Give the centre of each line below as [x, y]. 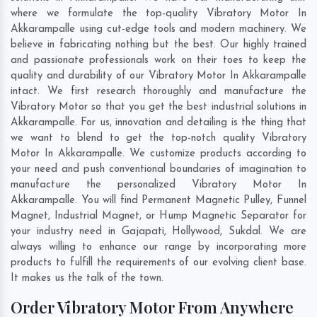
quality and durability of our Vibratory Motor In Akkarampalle [158, 76]
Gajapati [143, 232]
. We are [283, 232]
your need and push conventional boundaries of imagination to [158, 170]
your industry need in [66, 232]
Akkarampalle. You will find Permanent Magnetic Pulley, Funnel [158, 201]
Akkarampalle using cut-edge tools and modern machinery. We [158, 30]
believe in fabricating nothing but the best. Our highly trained [158, 45]
